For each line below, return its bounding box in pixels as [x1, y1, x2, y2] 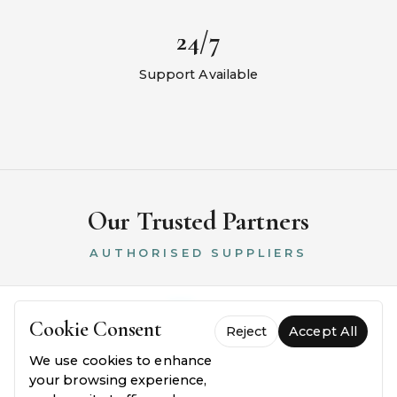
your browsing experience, [29, 372, 207, 388]
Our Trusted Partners [88, 205, 309, 238]
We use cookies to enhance [29, 353, 213, 369]
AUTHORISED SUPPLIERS [90, 246, 307, 261]
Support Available [138, 66, 259, 83]
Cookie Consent [29, 316, 161, 342]
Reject [225, 323, 268, 339]
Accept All [289, 323, 357, 339]
